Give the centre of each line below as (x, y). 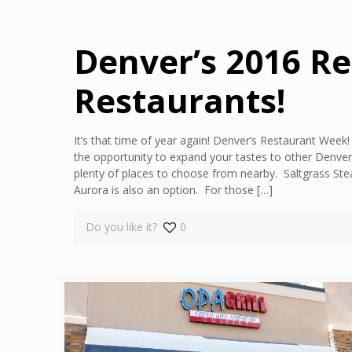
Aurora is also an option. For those (164, 190)
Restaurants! (180, 100)
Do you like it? (122, 227)
